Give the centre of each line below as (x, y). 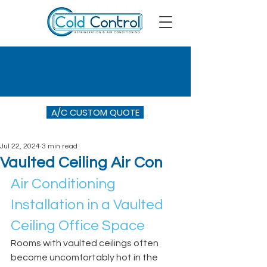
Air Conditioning (65, 184)
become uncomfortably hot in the (85, 257)
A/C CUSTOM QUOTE (95, 112)
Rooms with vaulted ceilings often (86, 243)
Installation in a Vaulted (89, 205)
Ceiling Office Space (78, 226)
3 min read (60, 146)
